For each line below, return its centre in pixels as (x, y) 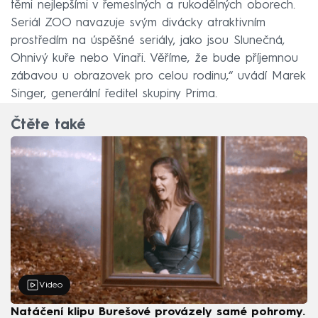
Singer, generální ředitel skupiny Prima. (114, 94)
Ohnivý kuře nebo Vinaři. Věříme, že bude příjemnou (154, 58)
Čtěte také (48, 126)
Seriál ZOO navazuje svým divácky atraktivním (138, 23)
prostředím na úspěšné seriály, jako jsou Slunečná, (148, 40)
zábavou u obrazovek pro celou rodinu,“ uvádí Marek (158, 76)
